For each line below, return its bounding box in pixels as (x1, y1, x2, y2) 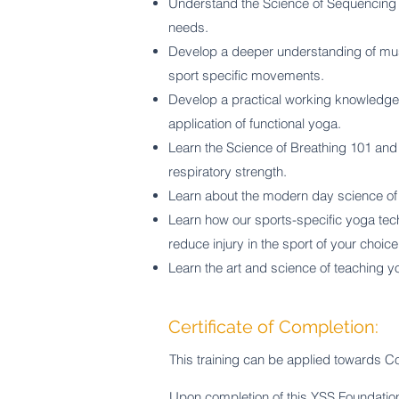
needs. (168, 19, 212, 36)
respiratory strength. (168, 163, 290, 180)
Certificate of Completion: (168, 316, 379, 338)
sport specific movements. (168, 67, 324, 84)
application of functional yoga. (168, 115, 345, 132)
